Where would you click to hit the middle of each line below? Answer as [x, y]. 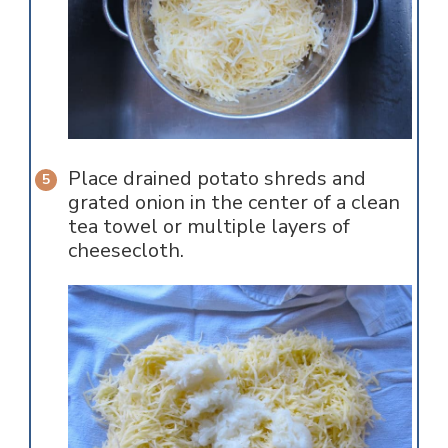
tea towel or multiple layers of [208, 226]
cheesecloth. [125, 250]
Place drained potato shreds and [216, 178]
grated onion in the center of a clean [233, 202]
